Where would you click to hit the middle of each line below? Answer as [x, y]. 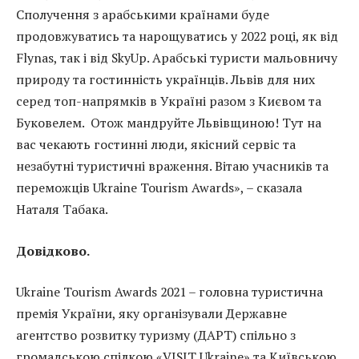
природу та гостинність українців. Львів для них [165, 80]
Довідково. [53, 250]
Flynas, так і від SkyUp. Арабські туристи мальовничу [177, 58]
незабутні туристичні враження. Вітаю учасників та [172, 166]
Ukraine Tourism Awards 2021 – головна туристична [169, 292]
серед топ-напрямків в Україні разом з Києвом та [169, 101]
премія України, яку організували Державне [151, 314]
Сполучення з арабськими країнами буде [143, 15]
